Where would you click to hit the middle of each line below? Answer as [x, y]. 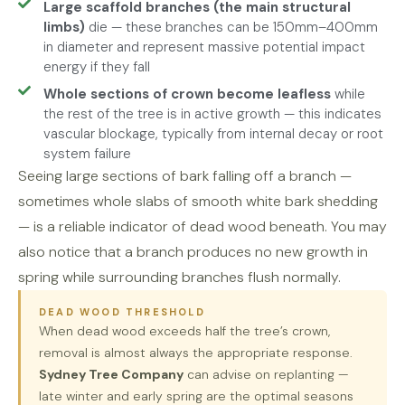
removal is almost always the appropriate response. [196, 353]
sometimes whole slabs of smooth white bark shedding [198, 201]
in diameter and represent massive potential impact [204, 47]
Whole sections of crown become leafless [187, 94]
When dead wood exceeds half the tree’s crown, [184, 331]
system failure [87, 154]
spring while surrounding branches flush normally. [179, 277]
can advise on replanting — [266, 374]
